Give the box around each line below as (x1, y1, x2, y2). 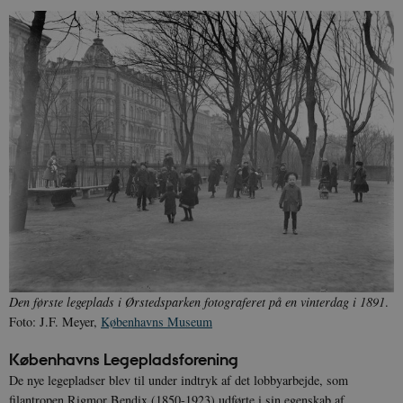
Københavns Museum (101, 313, 212, 331)
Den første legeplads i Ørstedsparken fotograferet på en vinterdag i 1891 (9, 293, 385, 311)
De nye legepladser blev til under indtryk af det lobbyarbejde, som (9, 372, 348, 390)
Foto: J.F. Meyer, (9, 313, 101, 331)
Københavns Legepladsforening (9, 349, 238, 371)
